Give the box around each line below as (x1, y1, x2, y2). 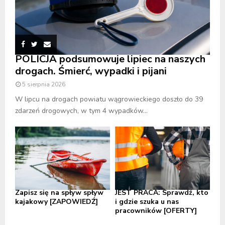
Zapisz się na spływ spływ (15, 187, 103, 197)
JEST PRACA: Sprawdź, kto (115, 187, 208, 197)
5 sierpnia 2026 (22, 80, 65, 88)
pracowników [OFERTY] (115, 205, 197, 215)
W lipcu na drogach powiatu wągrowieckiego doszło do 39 (15, 94, 203, 104)
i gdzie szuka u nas (115, 196, 179, 206)
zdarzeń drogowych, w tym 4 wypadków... (15, 105, 148, 116)
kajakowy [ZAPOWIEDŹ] (15, 196, 98, 206)
